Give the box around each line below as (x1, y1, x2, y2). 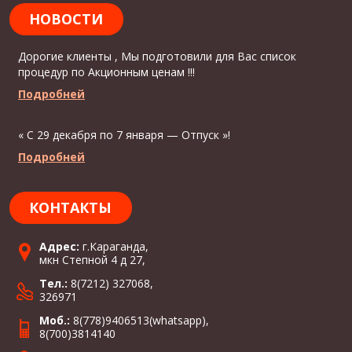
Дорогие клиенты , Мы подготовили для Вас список (18, 48, 296, 64)
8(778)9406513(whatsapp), (70, 312, 209, 328)
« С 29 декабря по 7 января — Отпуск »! (18, 126, 230, 142)
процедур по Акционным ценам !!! (18, 64, 195, 79)
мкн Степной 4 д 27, (39, 251, 145, 267)
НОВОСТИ (29, 9, 103, 28)
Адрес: (39, 238, 79, 254)
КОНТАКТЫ (29, 197, 112, 217)
